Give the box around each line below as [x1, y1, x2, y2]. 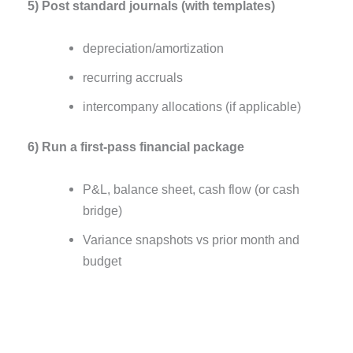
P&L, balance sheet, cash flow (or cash [82, 181, 299, 196]
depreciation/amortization [82, 40, 224, 55]
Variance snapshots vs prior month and [82, 232, 299, 247]
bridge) [82, 203, 122, 217]
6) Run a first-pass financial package [28, 139, 245, 154]
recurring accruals [82, 69, 183, 84]
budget [82, 253, 121, 268]
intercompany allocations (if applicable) [82, 98, 301, 113]
